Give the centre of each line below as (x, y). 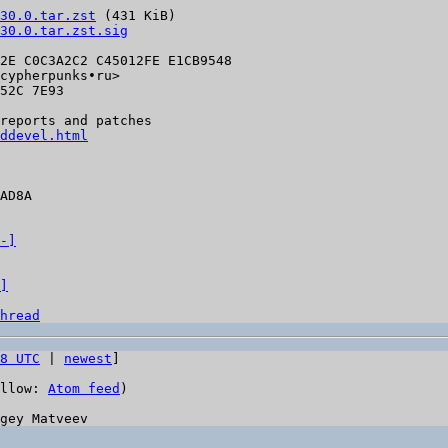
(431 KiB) (136, 15)
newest (88, 358)
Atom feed (84, 388)
